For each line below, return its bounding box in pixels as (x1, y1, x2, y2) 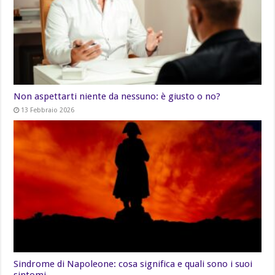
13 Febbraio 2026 (21, 106, 75, 114)
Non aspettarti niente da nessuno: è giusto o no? (14, 90, 221, 102)
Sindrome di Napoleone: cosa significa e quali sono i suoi (14, 258, 253, 269)
